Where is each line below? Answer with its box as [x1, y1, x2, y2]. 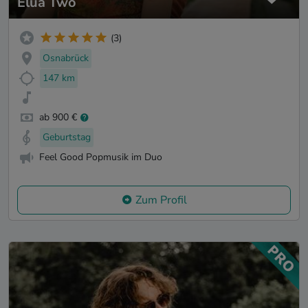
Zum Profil [135, 192, 187, 208]
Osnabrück [43, 51, 89, 65]
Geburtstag [43, 131, 91, 144]
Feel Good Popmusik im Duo [39, 150, 162, 164]
